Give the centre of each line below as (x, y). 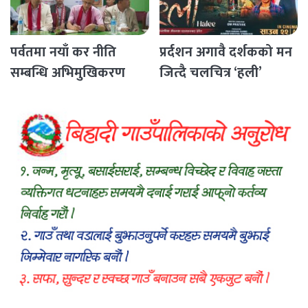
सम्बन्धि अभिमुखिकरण (68, 73)
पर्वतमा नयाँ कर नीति (63, 53)
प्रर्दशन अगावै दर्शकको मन (225, 53)
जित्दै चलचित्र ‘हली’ (210, 73)
